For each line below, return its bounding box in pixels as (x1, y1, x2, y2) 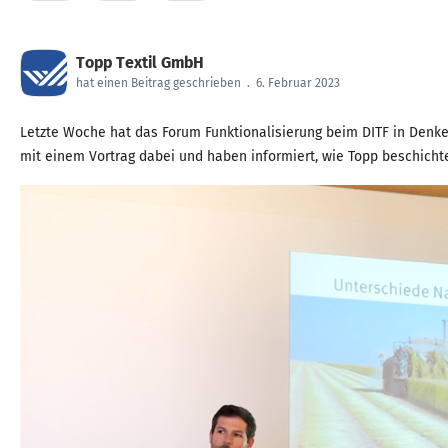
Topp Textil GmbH (76, 53, 204, 72)
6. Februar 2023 (256, 76, 340, 90)
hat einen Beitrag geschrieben (76, 76, 241, 90)
